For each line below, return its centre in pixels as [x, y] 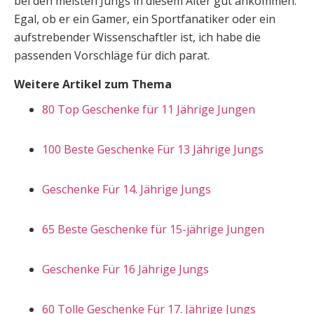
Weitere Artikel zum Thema [93, 84]
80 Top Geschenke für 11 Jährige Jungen [149, 109]
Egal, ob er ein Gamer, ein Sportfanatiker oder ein [145, 19]
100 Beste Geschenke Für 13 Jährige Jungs [153, 149]
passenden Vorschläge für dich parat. [112, 55]
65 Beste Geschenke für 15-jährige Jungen [153, 229]
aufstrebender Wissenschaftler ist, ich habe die [137, 37]
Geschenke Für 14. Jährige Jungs [128, 189]
